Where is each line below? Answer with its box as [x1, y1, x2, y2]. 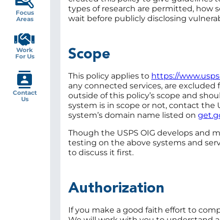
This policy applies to [68, 71, 151, 81]
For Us [15, 53, 34, 60]
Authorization [68, 181, 165, 196]
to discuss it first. [68, 148, 134, 158]
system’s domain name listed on [68, 110, 198, 120]
